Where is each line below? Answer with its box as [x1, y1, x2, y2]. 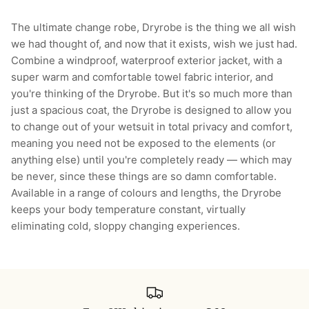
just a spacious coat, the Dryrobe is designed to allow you [11, 103, 292, 117]
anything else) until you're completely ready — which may [11, 153, 292, 167]
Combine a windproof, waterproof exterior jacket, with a [11, 54, 282, 68]
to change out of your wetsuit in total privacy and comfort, [11, 120, 292, 134]
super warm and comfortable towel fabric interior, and [11, 70, 273, 84]
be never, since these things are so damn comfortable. [11, 170, 277, 183]
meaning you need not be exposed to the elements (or [11, 137, 276, 150]
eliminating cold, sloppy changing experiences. [11, 219, 240, 233]
